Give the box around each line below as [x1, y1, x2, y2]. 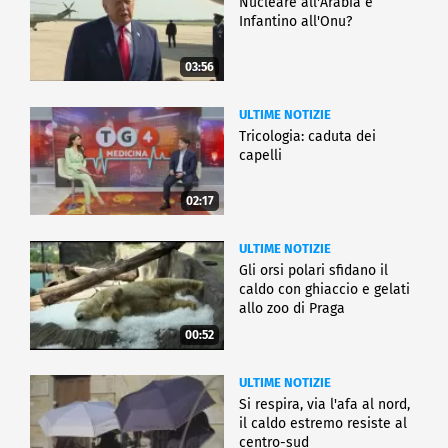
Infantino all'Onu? [239, 12, 352, 30]
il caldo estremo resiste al [239, 414, 407, 432]
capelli [239, 146, 282, 164]
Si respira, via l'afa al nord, [239, 395, 410, 413]
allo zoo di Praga [239, 299, 345, 317]
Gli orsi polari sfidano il [239, 261, 388, 279]
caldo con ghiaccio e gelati [239, 280, 410, 298]
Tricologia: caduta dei [239, 127, 376, 145]
